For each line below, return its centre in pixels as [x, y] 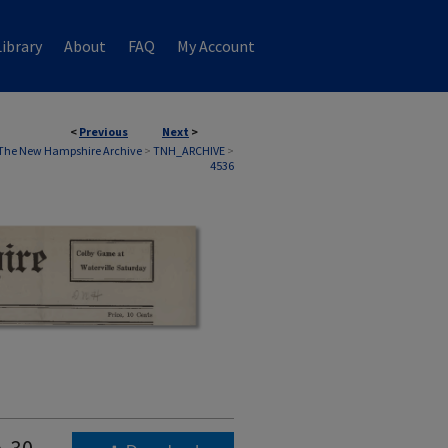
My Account [216, 46]
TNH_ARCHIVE [189, 150]
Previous [103, 131]
